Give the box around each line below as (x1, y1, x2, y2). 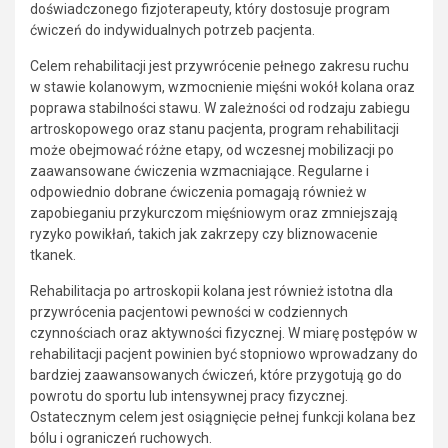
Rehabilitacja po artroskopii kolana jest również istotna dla (30, 282, 393, 299)
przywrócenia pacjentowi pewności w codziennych (30, 303, 348, 320)
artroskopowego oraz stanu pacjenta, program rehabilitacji (30, 120, 399, 137)
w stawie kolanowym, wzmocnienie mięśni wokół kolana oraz (30, 78, 415, 95)
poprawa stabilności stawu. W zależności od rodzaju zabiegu (30, 99, 410, 116)
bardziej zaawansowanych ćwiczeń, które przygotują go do (30, 366, 402, 383)
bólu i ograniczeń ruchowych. (30, 429, 212, 446)
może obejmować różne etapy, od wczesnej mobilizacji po (30, 141, 394, 158)
